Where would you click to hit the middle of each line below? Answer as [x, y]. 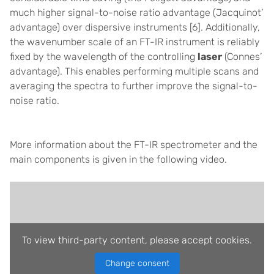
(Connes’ [242, 57]
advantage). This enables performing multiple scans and [134, 71]
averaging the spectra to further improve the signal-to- [134, 86]
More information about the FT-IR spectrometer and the [134, 145]
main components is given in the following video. [118, 159]
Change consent [137, 263]
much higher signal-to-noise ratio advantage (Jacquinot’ [136, 13]
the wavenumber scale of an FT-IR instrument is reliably [135, 42]
